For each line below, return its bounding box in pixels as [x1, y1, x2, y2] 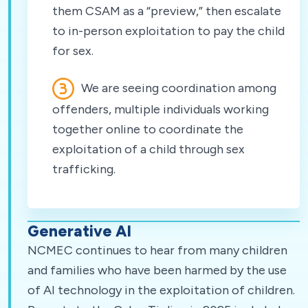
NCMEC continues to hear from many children [27, 242, 287, 258]
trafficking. [52, 161, 115, 177]
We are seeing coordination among [78, 80, 276, 96]
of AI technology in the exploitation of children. [27, 282, 295, 298]
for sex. [52, 43, 93, 58]
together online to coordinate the [52, 121, 243, 137]
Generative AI [27, 221, 131, 241]
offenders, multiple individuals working [52, 101, 269, 117]
